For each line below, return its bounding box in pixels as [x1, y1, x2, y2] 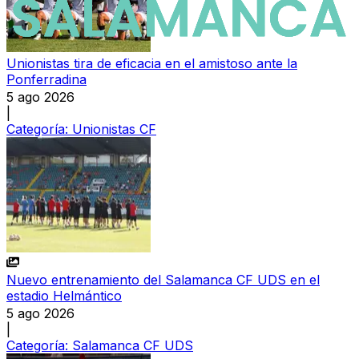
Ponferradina [6, 71, 87, 87]
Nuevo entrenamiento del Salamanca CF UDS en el [6, 271, 320, 288]
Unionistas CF [72, 120, 156, 137]
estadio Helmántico [6, 287, 122, 304]
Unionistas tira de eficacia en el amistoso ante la [6, 54, 297, 71]
